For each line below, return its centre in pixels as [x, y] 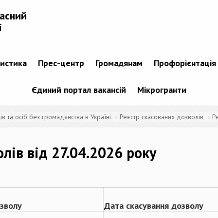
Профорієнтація [185, 63]
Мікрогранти [162, 90]
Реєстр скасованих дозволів [162, 117]
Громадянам [119, 63]
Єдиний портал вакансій [79, 90]
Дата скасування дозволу [154, 206]
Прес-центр [61, 63]
